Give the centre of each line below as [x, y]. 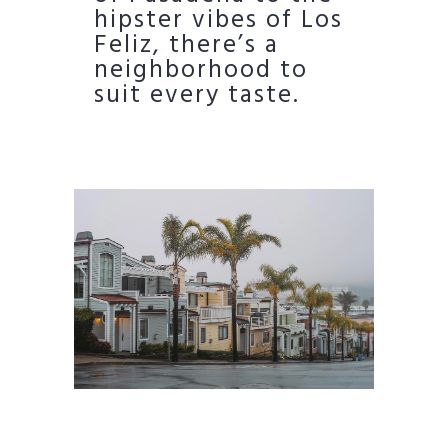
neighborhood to [201, 70]
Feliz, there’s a [186, 45]
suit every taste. [197, 95]
